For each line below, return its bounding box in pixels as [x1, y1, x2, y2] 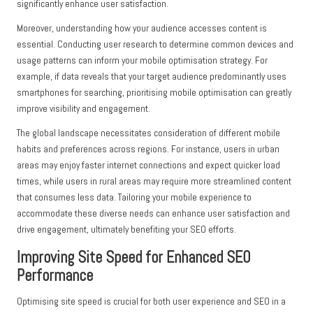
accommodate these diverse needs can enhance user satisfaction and [17, 208, 290, 220]
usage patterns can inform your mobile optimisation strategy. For [17, 54, 268, 67]
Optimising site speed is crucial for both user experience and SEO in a [17, 296, 286, 308]
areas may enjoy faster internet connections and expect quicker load [17, 159, 280, 172]
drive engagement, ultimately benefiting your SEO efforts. [17, 224, 236, 236]
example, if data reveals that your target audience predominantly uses [17, 71, 286, 83]
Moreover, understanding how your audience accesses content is [17, 22, 267, 35]
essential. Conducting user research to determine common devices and [17, 38, 293, 51]
